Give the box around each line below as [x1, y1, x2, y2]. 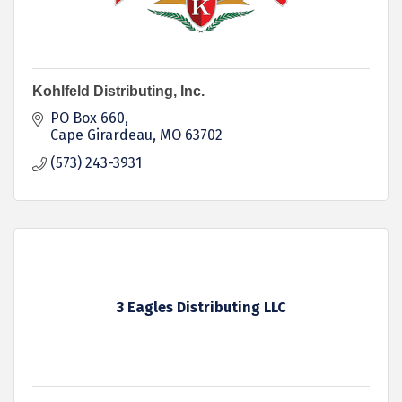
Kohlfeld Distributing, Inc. [32, 83, 205, 99]
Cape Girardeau [50, 127, 153, 144]
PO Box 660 [50, 109, 125, 127]
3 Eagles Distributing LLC [116, 299, 286, 316]
